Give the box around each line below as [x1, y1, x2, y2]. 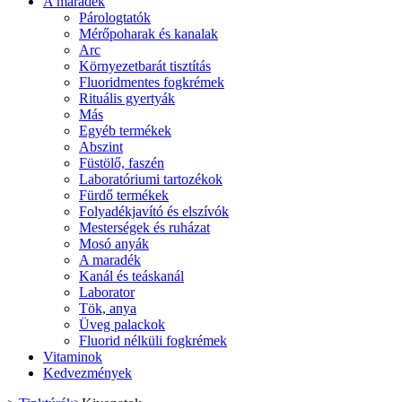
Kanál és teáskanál [79, 268, 184, 284]
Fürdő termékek [79, 188, 169, 203]
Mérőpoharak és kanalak [79, 26, 218, 41]
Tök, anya [79, 301, 136, 316]
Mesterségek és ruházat [79, 220, 210, 235]
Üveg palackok [79, 317, 165, 332]
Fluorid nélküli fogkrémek [79, 333, 227, 348]
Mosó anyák [79, 236, 149, 251]
